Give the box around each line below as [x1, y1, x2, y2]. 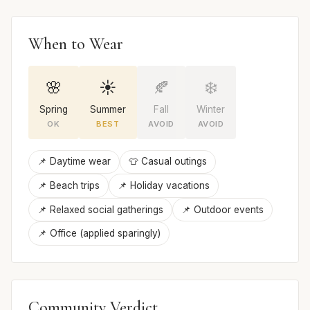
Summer [90, 103, 126, 115]
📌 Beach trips [37, 180, 100, 192]
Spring [39, 103, 68, 115]
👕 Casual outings [129, 156, 207, 167]
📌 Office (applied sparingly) [37, 228, 161, 239]
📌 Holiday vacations [118, 180, 210, 192]
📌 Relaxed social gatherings [37, 203, 163, 215]
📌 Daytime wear [37, 156, 111, 167]
